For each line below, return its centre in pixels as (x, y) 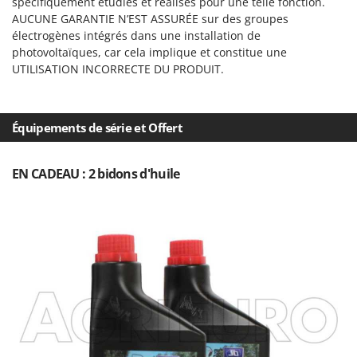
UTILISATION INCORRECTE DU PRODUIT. (118, 69)
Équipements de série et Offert (97, 127)
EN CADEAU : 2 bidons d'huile (96, 173)
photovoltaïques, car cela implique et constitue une (149, 52)
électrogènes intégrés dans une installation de (136, 35)
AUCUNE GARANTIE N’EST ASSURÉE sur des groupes (150, 18)
